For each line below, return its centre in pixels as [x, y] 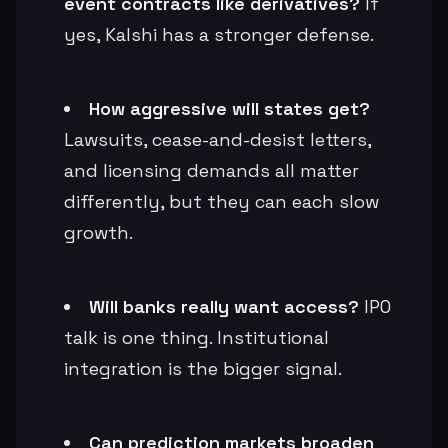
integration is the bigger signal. [203, 368]
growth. [98, 232]
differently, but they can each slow [221, 201]
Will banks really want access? [224, 306]
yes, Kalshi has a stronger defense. [219, 34]
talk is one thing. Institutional [196, 337]
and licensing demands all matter [211, 170]
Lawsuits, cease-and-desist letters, [217, 139]
